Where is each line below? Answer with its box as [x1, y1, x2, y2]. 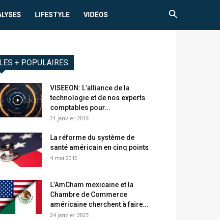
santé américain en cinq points [50, 143, 149, 152]
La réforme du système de [50, 134, 135, 142]
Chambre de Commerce [50, 191, 127, 199]
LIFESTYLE [35, 11, 70, 19]
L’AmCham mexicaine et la [50, 181, 134, 189]
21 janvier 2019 [50, 114, 89, 122]
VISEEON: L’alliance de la [50, 84, 130, 92]
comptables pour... [50, 104, 110, 112]
